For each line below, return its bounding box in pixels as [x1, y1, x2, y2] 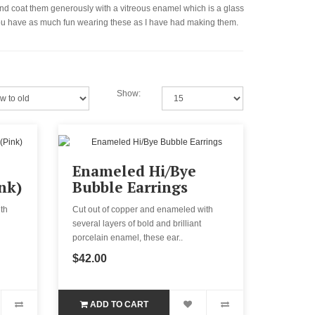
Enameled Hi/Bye [72, 160, 197, 181]
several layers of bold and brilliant [72, 218, 202, 229]
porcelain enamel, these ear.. [72, 232, 184, 243]
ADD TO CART [89, 299, 148, 309]
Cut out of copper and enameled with [72, 204, 214, 214]
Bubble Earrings [72, 176, 188, 197]
